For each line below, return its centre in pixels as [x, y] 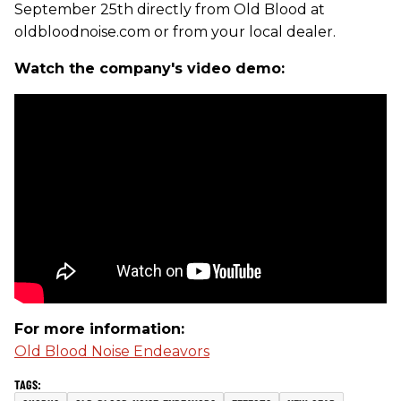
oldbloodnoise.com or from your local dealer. [175, 32]
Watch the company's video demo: [149, 68]
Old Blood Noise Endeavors [112, 351]
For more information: [99, 329]
